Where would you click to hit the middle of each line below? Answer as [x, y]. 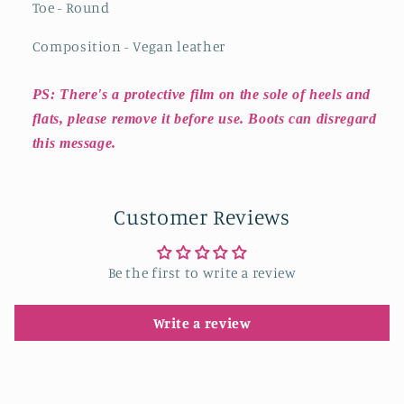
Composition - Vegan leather [129, 47]
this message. [74, 143]
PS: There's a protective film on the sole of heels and [201, 95]
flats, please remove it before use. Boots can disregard [204, 119]
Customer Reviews [202, 217]
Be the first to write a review [202, 273]
